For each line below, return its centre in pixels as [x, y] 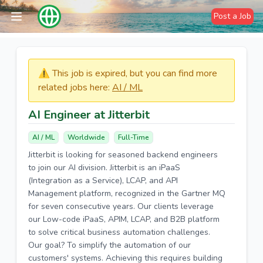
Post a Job [232, 16]
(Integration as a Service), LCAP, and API [103, 181]
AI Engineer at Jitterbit [89, 115]
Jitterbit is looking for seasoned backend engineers [123, 155]
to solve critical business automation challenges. [119, 232]
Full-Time [134, 137]
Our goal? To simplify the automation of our [109, 245]
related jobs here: [75, 87]
